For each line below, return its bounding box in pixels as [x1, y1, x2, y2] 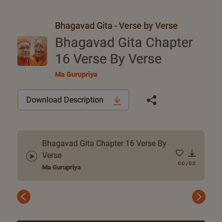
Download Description [26, 95, 106, 105]
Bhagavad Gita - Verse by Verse [55, 20, 178, 31]
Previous [23, 197, 53, 207]
